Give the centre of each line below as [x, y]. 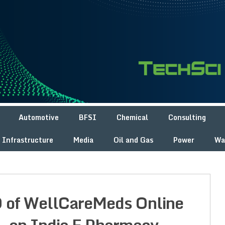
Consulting [187, 118]
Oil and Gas [133, 140]
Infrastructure [28, 140]
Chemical [132, 118]
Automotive [39, 118]
